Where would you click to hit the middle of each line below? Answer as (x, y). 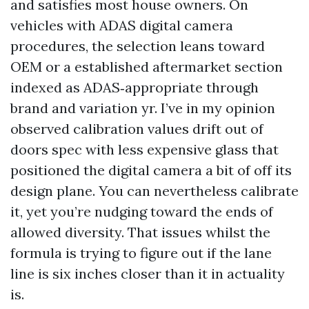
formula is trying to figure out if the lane (141, 253)
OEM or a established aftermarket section (147, 67)
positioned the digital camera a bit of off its (151, 170)
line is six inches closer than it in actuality (148, 273)
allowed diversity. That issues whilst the (140, 232)
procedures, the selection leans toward (138, 46)
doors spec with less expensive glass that (144, 149)
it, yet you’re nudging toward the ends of (142, 211)
